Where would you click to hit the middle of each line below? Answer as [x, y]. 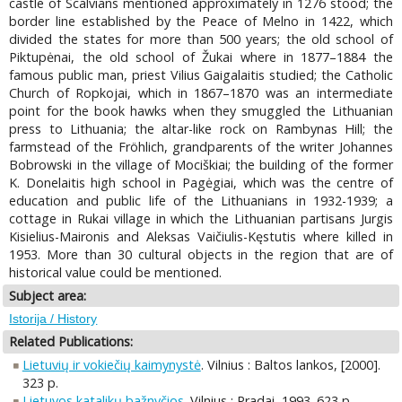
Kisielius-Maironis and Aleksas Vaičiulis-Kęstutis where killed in [201, 236]
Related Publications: [71, 342]
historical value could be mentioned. [116, 272]
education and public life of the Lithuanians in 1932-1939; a [201, 200]
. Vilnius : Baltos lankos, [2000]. [290, 364]
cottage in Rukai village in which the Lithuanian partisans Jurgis [201, 218]
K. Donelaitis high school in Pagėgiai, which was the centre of [201, 182]
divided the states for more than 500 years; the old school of [201, 39]
